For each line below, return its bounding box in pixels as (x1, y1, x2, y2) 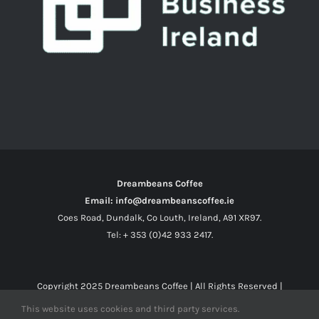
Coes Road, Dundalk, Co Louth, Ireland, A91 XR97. (58, 211, 261, 223)
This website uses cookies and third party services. (21, 303, 239, 314)
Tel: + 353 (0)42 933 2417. (106, 229, 213, 240)
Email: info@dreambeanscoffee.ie (85, 194, 234, 206)
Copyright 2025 (36, 280, 105, 291)
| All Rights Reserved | (187, 280, 283, 291)
